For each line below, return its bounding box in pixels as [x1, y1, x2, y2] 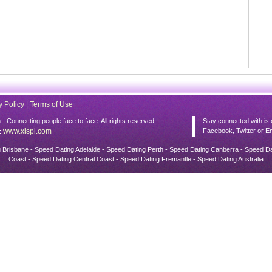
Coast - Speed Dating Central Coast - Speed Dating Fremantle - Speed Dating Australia [8, 155, 263, 163]
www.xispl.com [3, 127, 52, 135]
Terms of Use [30, 100, 73, 109]
